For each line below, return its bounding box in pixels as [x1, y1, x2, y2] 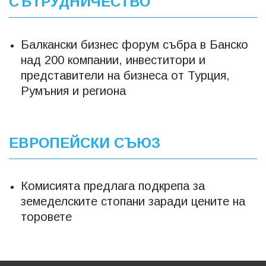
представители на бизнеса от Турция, [21, 68, 230, 82]
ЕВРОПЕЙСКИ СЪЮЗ [9, 134, 160, 151]
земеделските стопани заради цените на [21, 194, 245, 208]
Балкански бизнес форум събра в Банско [21, 37, 248, 51]
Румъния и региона [21, 84, 126, 97]
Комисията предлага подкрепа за [21, 179, 205, 192]
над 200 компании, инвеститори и [21, 53, 205, 66]
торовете [21, 210, 72, 223]
